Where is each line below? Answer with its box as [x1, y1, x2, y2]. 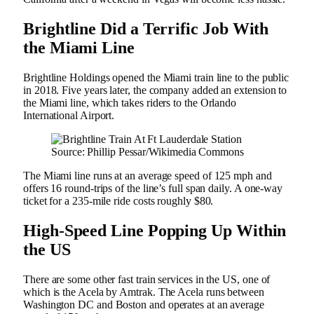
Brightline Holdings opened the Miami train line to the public [23, 71, 289, 84]
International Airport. [23, 109, 118, 122]
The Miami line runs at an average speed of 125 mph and [23, 170, 272, 182]
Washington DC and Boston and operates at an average [23, 298, 264, 310]
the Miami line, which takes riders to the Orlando [23, 97, 237, 109]
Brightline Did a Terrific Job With [23, 20, 269, 39]
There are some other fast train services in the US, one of [23, 273, 271, 285]
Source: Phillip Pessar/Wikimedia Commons [51, 146, 244, 158]
